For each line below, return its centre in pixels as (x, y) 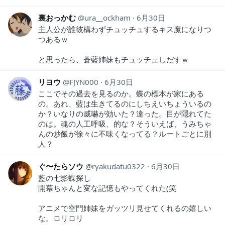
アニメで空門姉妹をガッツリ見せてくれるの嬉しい (125, 208)
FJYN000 (84, 82)
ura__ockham (107, 17)
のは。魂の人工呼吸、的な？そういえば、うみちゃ (125, 123)
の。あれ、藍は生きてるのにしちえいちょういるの (125, 103)
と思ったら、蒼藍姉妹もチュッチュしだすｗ (114, 59)
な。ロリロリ (61, 218)
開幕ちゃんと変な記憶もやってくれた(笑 (107, 188)
